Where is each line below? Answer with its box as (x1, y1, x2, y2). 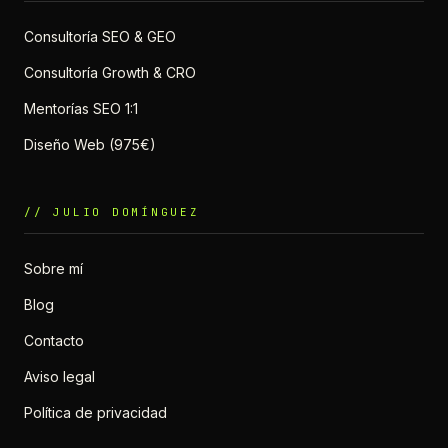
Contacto (24, 331, 84, 349)
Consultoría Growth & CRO (24, 63, 196, 81)
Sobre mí (24, 259, 83, 277)
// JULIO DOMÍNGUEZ (24, 204, 200, 219)
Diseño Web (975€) (24, 135, 156, 153)
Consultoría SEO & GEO (24, 27, 176, 45)
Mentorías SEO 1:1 (24, 99, 138, 117)
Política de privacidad (24, 403, 167, 421)
